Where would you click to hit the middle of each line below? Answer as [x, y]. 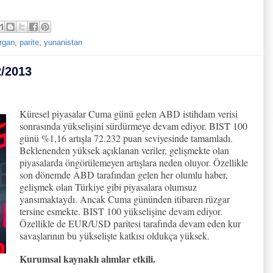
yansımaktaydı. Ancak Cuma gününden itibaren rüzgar [125, 199]
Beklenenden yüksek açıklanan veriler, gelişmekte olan [124, 150]
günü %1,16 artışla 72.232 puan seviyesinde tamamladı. [126, 138]
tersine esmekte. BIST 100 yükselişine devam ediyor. [121, 211]
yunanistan [63, 42]
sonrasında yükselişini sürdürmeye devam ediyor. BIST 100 [133, 126]
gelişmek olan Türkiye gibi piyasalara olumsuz [108, 186]
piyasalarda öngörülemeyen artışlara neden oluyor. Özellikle [134, 162]
